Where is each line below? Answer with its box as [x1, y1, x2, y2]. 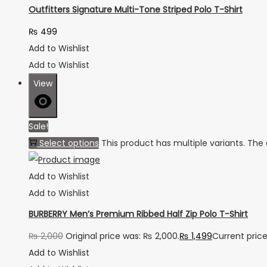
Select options [39, 136, 99, 149]
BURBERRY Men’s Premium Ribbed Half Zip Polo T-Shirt [29, 208, 248, 221]
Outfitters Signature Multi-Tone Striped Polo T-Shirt [29, 4, 243, 16]
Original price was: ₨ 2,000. [66, 230, 179, 243]
